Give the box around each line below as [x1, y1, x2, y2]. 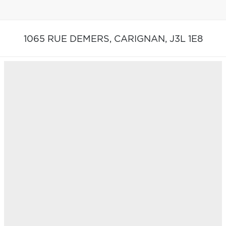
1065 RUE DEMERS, [23, 34, 114, 44]
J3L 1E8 [169, 34, 203, 44]
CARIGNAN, [114, 34, 169, 44]
